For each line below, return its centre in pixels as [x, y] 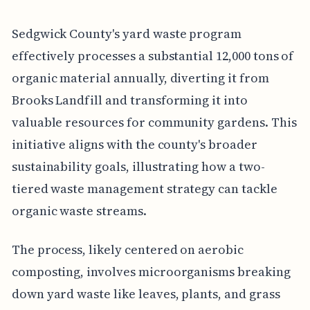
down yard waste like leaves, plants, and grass [146, 293]
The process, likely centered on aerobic [127, 249]
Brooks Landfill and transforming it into [129, 100]
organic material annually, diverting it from [140, 77]
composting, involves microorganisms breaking [151, 271]
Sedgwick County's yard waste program [127, 33]
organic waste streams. [79, 210]
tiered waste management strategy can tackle [144, 188]
